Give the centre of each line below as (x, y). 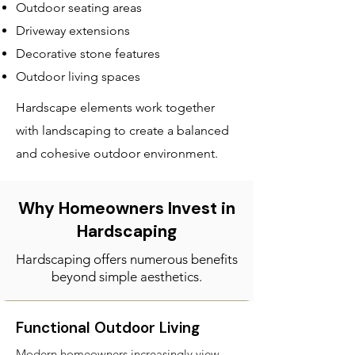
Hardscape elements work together (115, 107)
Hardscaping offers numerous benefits (127, 259)
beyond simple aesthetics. (127, 277)
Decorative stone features (88, 53)
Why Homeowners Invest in (127, 208)
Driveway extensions (73, 31)
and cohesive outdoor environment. (117, 153)
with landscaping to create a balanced (122, 130)
